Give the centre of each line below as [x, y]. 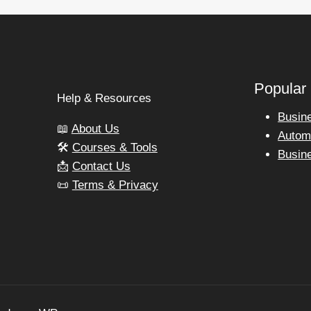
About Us [95, 128]
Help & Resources [104, 98]
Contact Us [101, 166]
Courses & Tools [115, 147]
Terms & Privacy [115, 185]
